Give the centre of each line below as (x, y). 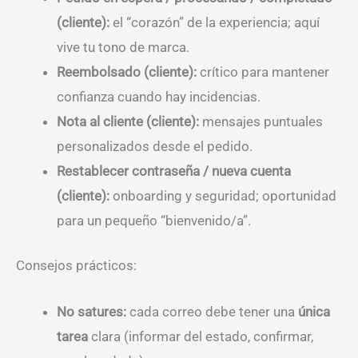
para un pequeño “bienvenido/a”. (154, 220)
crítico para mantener (263, 72)
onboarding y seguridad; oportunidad (223, 195)
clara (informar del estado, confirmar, (201, 337)
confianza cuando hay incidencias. (159, 96)
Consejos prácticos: (76, 266)
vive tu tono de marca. (123, 47)
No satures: (91, 312)
